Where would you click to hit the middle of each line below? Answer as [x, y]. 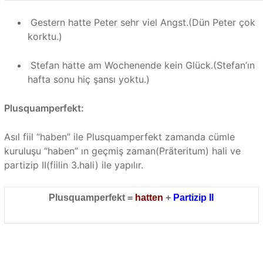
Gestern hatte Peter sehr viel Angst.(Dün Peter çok [141, 23]
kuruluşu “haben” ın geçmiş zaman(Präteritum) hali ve [122, 151]
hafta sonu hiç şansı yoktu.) [88, 80]
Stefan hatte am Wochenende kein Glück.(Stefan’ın [141, 65]
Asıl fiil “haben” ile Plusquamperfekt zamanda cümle [119, 137]
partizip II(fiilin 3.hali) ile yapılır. [73, 165]
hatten [149, 198]
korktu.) [45, 37]
